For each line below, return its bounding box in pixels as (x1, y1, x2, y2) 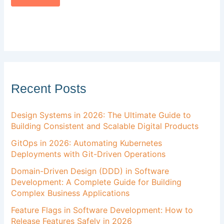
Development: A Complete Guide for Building (11, 176, 182, 187)
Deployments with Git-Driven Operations (11, 148, 166, 159)
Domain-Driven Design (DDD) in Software (11, 165, 169, 176)
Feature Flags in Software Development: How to (11, 204, 193, 215)
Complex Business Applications (11, 187, 130, 198)
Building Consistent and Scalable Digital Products (11, 120, 199, 131)
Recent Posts (11, 82, 87, 96)
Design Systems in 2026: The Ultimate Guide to (11, 109, 191, 120)
